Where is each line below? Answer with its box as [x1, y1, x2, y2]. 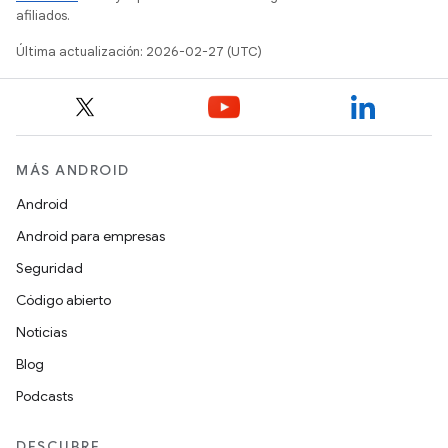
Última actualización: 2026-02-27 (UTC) [16, 43, 262, 60]
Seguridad [16, 259, 83, 277]
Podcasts [16, 387, 73, 405]
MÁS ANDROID [16, 161, 130, 179]
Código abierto [16, 291, 111, 309]
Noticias [16, 323, 67, 341]
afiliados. [16, 7, 70, 24]
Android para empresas [16, 227, 165, 245]
